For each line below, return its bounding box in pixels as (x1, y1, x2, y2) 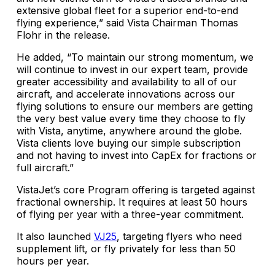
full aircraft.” (17, 161, 74, 174)
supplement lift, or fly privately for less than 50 (17, 242, 236, 255)
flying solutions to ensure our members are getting (17, 100, 253, 113)
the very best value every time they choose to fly (17, 112, 246, 125)
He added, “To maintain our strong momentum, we (17, 51, 254, 64)
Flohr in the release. (17, 29, 110, 42)
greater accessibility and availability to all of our (17, 76, 237, 88)
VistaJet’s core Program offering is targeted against (17, 184, 255, 196)
